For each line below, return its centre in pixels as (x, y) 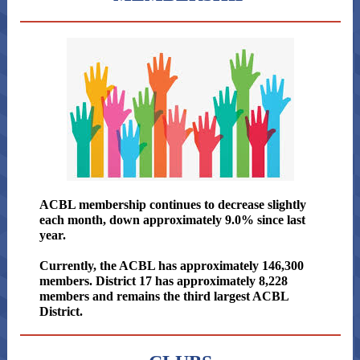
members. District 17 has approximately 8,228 (164, 281)
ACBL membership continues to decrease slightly (173, 205)
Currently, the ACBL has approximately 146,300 (172, 266)
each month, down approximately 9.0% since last (172, 220)
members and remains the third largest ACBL (164, 296)
